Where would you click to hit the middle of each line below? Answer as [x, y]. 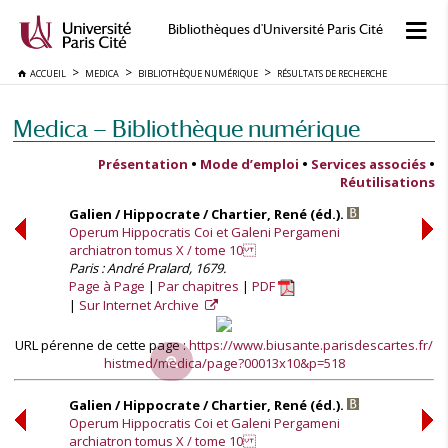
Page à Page [107, 286]
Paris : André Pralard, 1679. [147, 268]
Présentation [143, 164]
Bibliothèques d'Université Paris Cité [275, 29]
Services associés [368, 164]
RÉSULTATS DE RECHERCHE [332, 73]
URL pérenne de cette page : [102, 345]
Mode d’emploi [249, 164]
